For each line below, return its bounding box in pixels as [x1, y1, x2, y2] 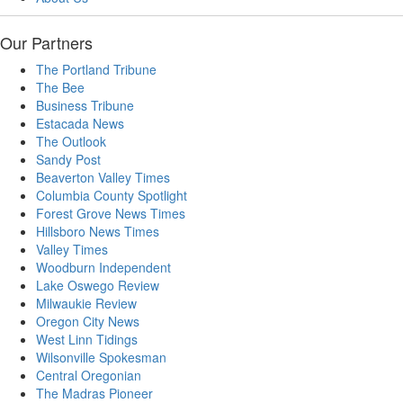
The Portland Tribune [36, 60, 157, 79]
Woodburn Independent [36, 258, 171, 277]
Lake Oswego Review [36, 276, 159, 295]
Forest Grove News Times [36, 204, 185, 223]
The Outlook [36, 132, 106, 151]
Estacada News [36, 114, 124, 133]
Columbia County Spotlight [36, 186, 187, 205]
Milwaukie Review [36, 294, 137, 313]
